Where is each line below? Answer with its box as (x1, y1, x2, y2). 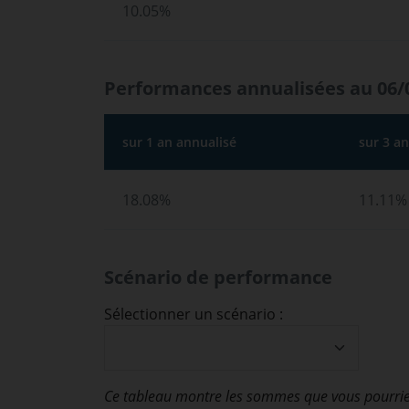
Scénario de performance (104, 265, 332, 289)
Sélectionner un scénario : (104, 304, 283, 324)
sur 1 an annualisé (122, 133, 236, 151)
